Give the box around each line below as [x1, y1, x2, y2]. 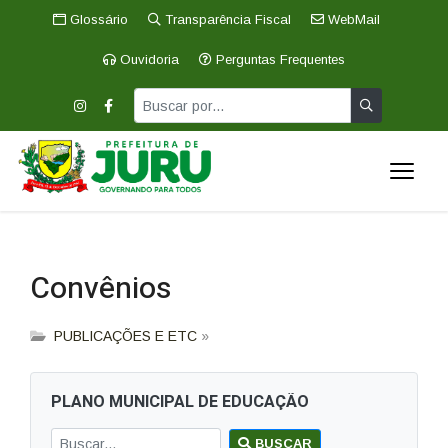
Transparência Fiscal [160, 12, 291, 27]
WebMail [323, 12, 380, 27]
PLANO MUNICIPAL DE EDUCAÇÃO [51, 390, 309, 414]
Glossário [65, 12, 128, 27]
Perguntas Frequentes [212, 52, 345, 67]
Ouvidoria [116, 52, 179, 67]
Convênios [30, 267, 171, 311]
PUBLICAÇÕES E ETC [54, 328, 197, 344]
